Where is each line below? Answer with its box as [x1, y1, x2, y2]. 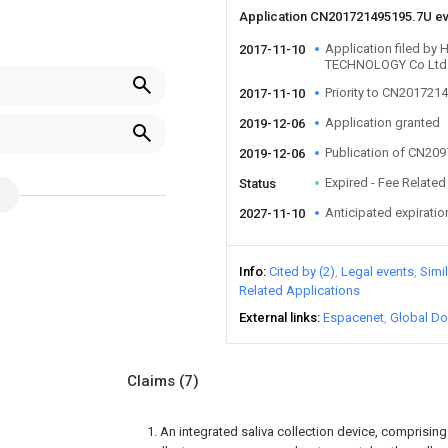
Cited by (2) [269, 264, 335, 279]
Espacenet [323, 310, 384, 325]
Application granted [325, 115, 440, 130]
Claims [127, 372, 179, 390]
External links [239, 310, 317, 325]
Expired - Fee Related [325, 175, 446, 190]
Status [239, 176, 276, 191]
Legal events [341, 264, 414, 279]
